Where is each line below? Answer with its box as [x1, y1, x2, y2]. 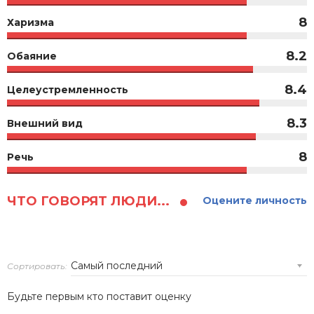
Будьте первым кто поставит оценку [7, 290, 191, 303]
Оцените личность [203, 194, 307, 207]
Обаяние [7, 50, 57, 63]
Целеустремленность [7, 83, 128, 97]
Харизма [7, 16, 54, 29]
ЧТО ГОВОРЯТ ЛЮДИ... [7, 193, 173, 210]
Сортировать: [7, 261, 67, 272]
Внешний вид [7, 117, 83, 130]
